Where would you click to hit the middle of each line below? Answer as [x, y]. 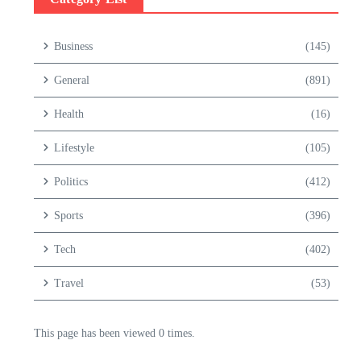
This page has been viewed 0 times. [114, 333]
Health [69, 114]
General [72, 80]
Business [73, 46]
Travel [69, 283]
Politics [71, 181]
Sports [68, 215]
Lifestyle [74, 147]
